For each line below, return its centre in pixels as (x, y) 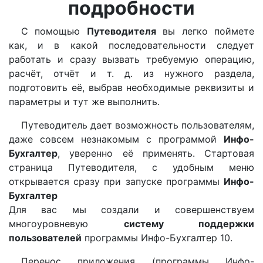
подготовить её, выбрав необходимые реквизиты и (131, 87)
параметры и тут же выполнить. (84, 102)
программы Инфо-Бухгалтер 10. (157, 238)
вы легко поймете (205, 31)
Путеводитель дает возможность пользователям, (137, 125)
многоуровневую (66, 224)
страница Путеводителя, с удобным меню (131, 167)
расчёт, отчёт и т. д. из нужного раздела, (131, 73)
